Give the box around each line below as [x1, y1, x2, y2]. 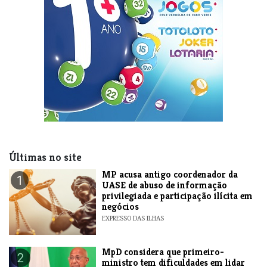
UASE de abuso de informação [102, 179, 228, 192]
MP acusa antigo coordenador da [102, 168, 238, 181]
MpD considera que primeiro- [102, 246, 225, 259]
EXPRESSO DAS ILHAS [102, 214, 164, 223]
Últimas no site [9, 151, 82, 164]
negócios [102, 200, 139, 213]
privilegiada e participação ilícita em [102, 190, 253, 203]
